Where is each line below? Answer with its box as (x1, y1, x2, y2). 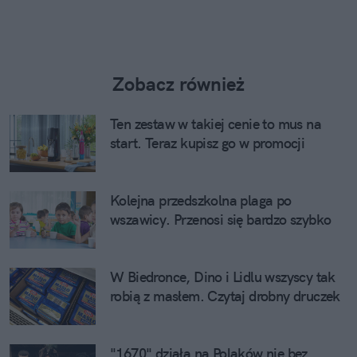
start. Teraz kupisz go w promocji (110, 134, 305, 153)
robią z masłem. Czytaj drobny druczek (110, 287, 340, 306)
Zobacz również (112, 72, 245, 96)
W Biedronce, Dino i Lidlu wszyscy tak (110, 268, 335, 287)
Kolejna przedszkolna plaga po (110, 191, 292, 210)
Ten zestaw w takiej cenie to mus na (110, 115, 321, 134)
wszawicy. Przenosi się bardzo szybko (110, 210, 331, 229)
